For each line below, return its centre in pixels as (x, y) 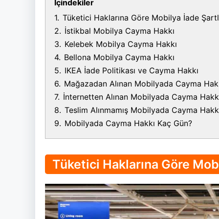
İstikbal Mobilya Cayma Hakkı (120, 31)
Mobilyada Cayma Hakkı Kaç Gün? (128, 123)
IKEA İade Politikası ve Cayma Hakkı (131, 71)
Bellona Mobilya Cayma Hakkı (119, 57)
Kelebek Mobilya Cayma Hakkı (121, 44)
